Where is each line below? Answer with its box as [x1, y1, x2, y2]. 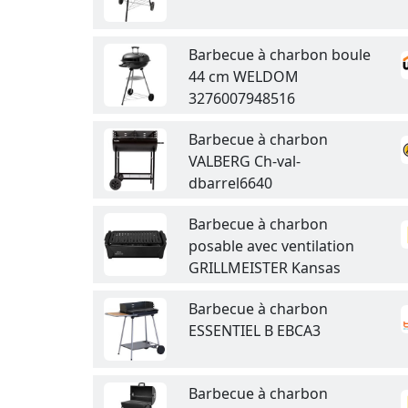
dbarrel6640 [189, 173, 272, 193]
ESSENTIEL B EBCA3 [189, 321, 321, 341]
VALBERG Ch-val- [189, 151, 301, 171]
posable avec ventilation [189, 236, 354, 256]
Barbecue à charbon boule [189, 45, 371, 65]
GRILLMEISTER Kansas [189, 258, 341, 278]
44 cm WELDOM [189, 66, 299, 87]
